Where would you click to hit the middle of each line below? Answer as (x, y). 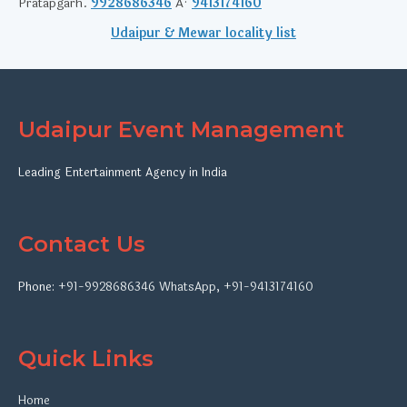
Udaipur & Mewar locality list (203, 33)
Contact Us (82, 244)
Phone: (38, 287)
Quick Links (86, 358)
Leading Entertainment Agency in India (123, 173)
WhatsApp (188, 287)
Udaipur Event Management (181, 129)
